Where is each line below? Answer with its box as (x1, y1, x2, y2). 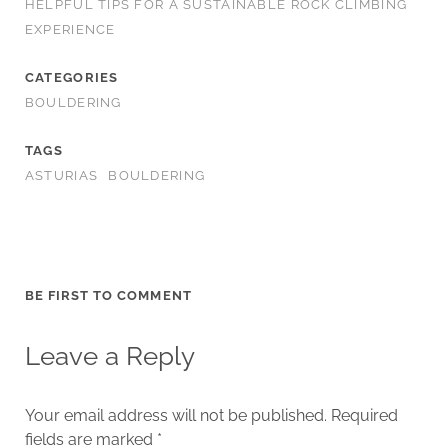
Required (330, 405, 398, 425)
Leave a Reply (24, 340, 195, 371)
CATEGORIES (24, 69, 119, 85)
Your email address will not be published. (24, 405, 327, 425)
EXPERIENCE (24, 21, 116, 37)
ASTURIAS (24, 167, 99, 183)
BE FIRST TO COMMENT (24, 287, 192, 303)
